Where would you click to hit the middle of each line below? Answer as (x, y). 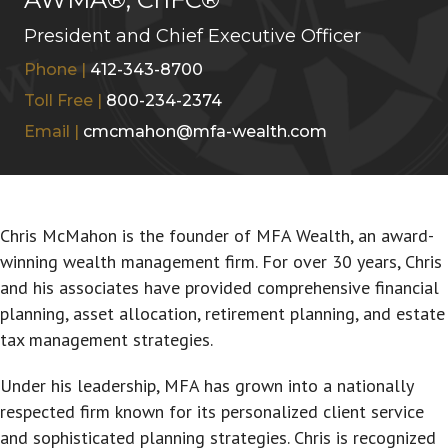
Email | (53, 131)
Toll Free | (65, 100)
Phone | (57, 69)
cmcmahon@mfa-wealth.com (205, 131)
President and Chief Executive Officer (192, 35)
